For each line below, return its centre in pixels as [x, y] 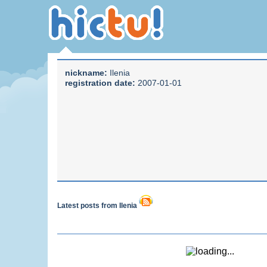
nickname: [86, 73]
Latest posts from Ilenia [98, 206]
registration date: [100, 83]
